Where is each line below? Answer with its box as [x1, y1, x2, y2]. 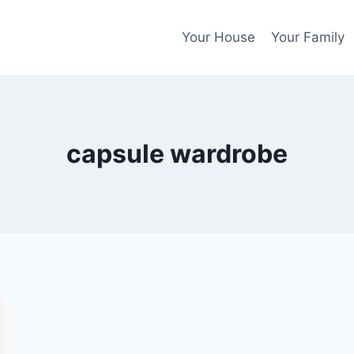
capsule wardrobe [66, 138, 288, 170]
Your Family [271, 29, 345, 46]
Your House [181, 29, 255, 46]
